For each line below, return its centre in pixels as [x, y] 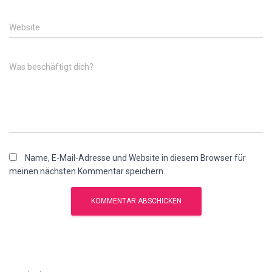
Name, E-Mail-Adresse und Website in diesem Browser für [135, 158]
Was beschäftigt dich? [51, 67]
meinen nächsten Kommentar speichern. [87, 171]
